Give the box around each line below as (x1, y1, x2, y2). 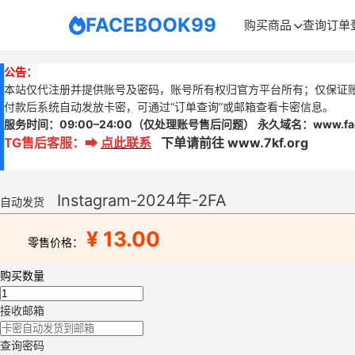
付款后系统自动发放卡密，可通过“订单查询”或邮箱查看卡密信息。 (4, 100, 337, 113)
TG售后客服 (4, 135, 72, 151)
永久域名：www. (258, 117, 344, 131)
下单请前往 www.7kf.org (151, 135, 308, 151)
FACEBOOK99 (86, 13, 216, 36)
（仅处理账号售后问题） (132, 117, 254, 131)
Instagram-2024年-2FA (57, 191, 227, 210)
